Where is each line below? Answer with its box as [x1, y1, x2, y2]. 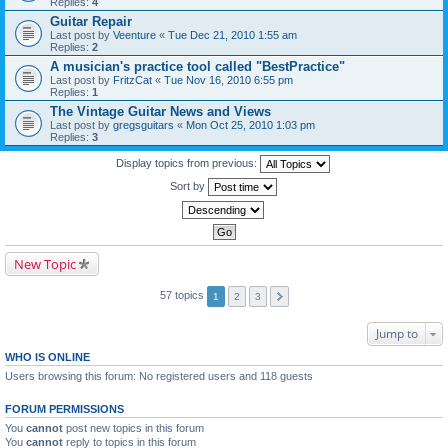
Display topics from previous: [116, 156, 260, 169]
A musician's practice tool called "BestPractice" [50, 59, 345, 74]
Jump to [376, 325, 418, 342]
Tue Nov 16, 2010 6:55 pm [164, 74, 293, 86]
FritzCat [113, 74, 152, 86]
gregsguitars [113, 119, 174, 131]
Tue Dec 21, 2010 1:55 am [168, 29, 297, 41]
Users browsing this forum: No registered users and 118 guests [5, 370, 313, 382]
